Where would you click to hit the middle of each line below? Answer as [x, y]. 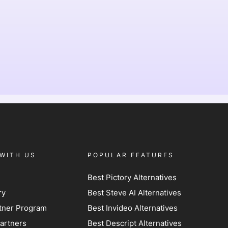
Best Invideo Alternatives [133, 208]
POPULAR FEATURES [131, 155]
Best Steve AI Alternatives [135, 193]
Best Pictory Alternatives [133, 177]
